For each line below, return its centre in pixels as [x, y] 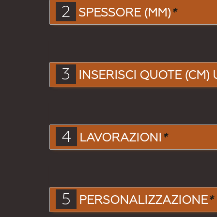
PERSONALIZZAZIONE [143, 200]
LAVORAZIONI [121, 137]
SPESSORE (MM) [125, 12]
